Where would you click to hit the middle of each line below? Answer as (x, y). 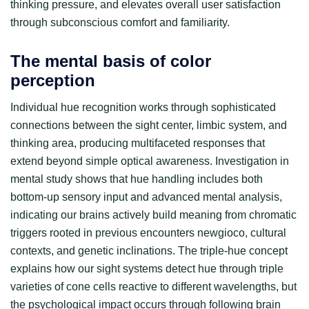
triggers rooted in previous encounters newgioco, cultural (148, 232)
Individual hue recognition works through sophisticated (143, 107)
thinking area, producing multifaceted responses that (138, 143)
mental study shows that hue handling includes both (137, 179)
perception (53, 80)
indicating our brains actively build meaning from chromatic (153, 215)
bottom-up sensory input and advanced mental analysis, (146, 197)
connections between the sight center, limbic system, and (149, 125)
